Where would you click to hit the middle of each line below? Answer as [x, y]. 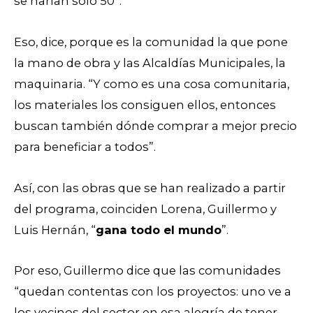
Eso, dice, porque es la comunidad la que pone [151, 42]
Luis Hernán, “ [55, 230]
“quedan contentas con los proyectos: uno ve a [153, 292]
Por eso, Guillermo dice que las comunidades [147, 271]
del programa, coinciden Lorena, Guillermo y [145, 209]
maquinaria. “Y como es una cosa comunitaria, [152, 83]
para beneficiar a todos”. [86, 146]
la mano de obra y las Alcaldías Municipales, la [150, 63]
